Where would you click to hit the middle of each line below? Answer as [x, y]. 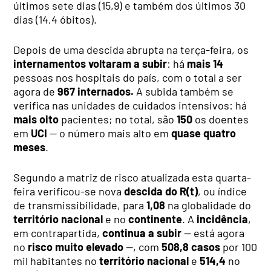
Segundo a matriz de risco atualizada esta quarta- [132, 177]
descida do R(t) [161, 191]
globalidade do [217, 205]
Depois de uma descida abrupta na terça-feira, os [131, 49]
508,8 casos [191, 247]
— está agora [214, 233]
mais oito [36, 119]
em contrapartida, [57, 233]
